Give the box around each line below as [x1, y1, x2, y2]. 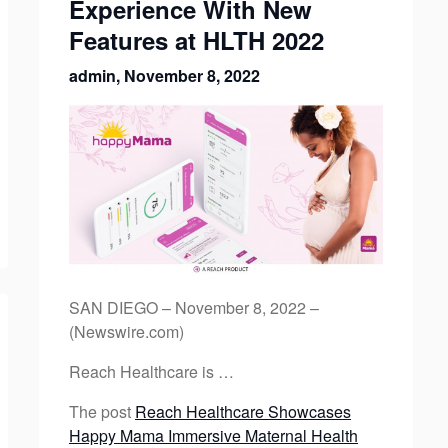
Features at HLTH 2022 [68, 23, 324, 57]
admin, [68, 64, 124, 87]
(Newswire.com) [68, 320, 184, 344]
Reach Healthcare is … [68, 360, 234, 384]
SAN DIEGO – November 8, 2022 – [68, 296, 319, 320]
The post [68, 400, 135, 424]
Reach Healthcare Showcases [134, 400, 351, 424]
